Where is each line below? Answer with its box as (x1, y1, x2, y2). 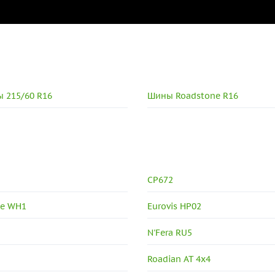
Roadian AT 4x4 (147, 253, 211, 265)
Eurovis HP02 (147, 200, 202, 212)
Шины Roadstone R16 (147, 90, 239, 101)
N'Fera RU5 (147, 227, 193, 238)
